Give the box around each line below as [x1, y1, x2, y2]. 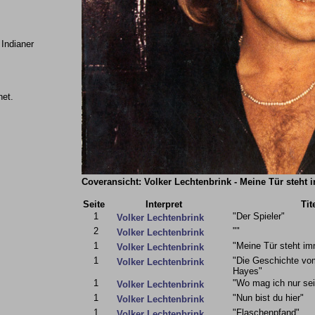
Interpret [145, 199, 182, 210]
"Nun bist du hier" [233, 292, 304, 303]
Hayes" [233, 266, 262, 276]
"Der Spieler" [233, 211, 285, 221]
